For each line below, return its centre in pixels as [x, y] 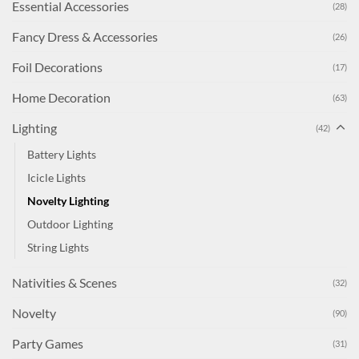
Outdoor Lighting [70, 224]
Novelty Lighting [68, 201]
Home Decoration [61, 98]
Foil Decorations [57, 67]
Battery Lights [62, 155]
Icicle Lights [56, 178]
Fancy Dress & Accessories [85, 37]
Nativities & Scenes [65, 283]
